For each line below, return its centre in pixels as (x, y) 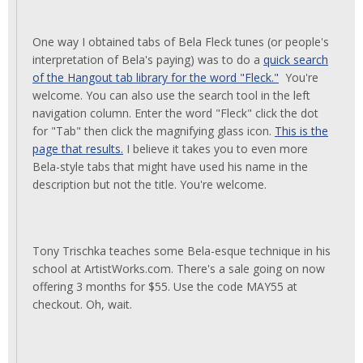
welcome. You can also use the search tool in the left (171, 95)
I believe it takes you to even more (216, 149)
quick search (296, 60)
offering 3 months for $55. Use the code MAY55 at (165, 286)
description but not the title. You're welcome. (149, 184)
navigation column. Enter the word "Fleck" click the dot (175, 113)
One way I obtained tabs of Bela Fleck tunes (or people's (181, 42)
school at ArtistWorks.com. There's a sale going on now (179, 269)
